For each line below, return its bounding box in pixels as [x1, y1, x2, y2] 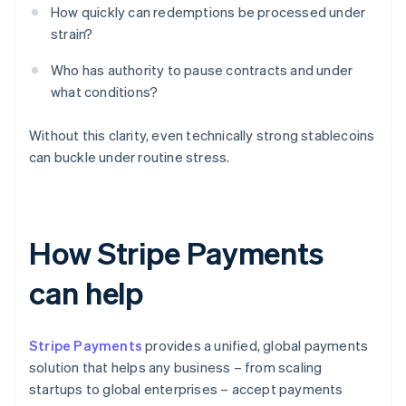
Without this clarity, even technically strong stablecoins [29, 126, 375, 145]
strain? [51, 24, 93, 43]
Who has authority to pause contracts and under [51, 61, 353, 80]
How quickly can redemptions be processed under [51, 3, 366, 22]
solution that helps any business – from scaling [29, 358, 323, 377]
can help [29, 273, 144, 313]
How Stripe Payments [29, 233, 324, 273]
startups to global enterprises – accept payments [29, 380, 343, 399]
